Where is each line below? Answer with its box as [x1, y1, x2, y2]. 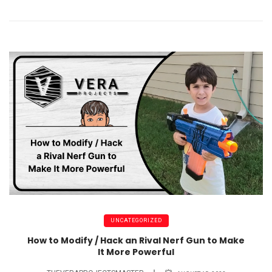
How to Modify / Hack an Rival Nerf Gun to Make [27, 234, 245, 246]
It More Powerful [98, 245, 174, 258]
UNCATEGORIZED [110, 217, 162, 224]
